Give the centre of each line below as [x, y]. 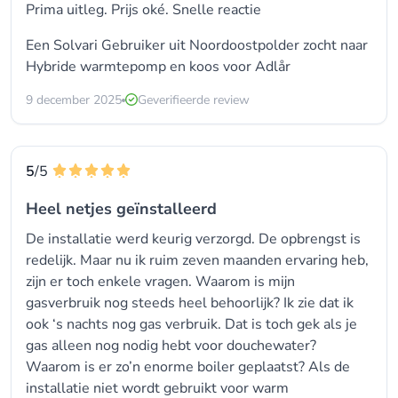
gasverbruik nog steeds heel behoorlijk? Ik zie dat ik [190, 303]
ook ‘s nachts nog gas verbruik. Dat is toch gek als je [191, 324]
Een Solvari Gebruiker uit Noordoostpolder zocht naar [197, 45]
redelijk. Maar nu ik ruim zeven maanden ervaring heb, [197, 260]
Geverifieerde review [194, 100]
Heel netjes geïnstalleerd [121, 209]
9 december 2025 [74, 100]
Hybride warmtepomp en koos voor [140, 67]
